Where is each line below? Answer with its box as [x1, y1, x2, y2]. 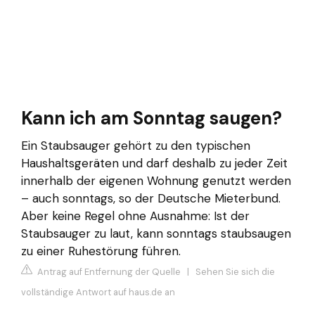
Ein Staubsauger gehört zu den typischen [21, 137, 250, 153]
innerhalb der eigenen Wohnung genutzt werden [21, 172, 291, 188]
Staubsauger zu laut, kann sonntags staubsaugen [21, 225, 291, 241]
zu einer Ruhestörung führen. [21, 243, 181, 259]
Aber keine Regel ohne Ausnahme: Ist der [21, 207, 250, 224]
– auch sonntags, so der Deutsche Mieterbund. [21, 190, 281, 206]
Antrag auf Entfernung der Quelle [35, 266, 181, 278]
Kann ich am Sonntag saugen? [21, 105, 282, 130]
